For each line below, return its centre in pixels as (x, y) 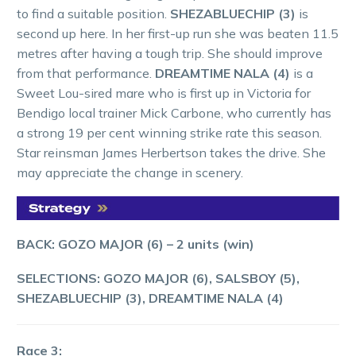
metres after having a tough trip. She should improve (170, 53)
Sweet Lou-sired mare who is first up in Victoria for (164, 93)
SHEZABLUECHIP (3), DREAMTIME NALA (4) (150, 298)
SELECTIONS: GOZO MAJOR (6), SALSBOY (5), (158, 278)
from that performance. (86, 73)
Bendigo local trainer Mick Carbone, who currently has (174, 112)
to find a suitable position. (93, 13)
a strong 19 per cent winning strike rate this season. (169, 132)
